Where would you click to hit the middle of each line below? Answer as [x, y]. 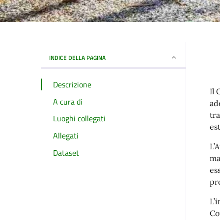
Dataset [66, 152]
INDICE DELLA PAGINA [77, 57]
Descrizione [72, 84]
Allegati [66, 135]
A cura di [68, 101]
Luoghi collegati [79, 119]
